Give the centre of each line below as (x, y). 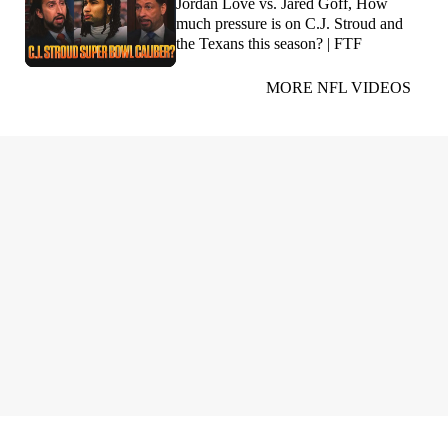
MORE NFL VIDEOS (338, 87)
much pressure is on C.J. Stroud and (289, 24)
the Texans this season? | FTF (269, 44)
